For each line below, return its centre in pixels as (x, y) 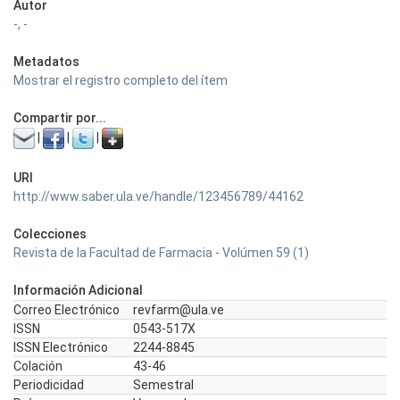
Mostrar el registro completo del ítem (121, 80)
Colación (38, 366)
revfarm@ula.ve (179, 310)
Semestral (163, 385)
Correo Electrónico (67, 310)
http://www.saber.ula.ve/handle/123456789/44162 (158, 196)
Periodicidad (49, 385)
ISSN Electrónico (61, 347)
